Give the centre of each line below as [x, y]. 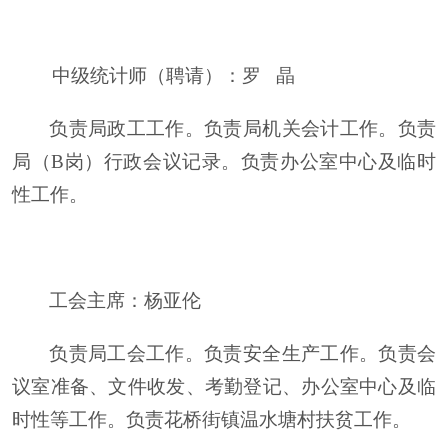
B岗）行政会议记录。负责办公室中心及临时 [244, 161]
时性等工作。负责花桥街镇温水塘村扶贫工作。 [211, 419]
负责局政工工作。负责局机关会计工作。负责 [242, 128]
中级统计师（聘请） [117, 75]
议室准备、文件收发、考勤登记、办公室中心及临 [224, 386]
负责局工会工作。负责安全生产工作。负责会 [242, 353]
